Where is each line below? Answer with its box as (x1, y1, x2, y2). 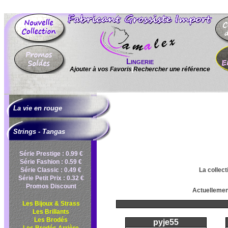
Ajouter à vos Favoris (70, 66, 132, 73)
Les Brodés (34, 216, 68, 223)
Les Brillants (33, 208, 69, 215)
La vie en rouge (13, 104, 62, 112)
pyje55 (153, 218, 179, 226)
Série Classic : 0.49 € (20, 166, 81, 174)
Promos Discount (25, 183, 76, 190)
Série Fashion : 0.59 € (20, 158, 82, 165)
